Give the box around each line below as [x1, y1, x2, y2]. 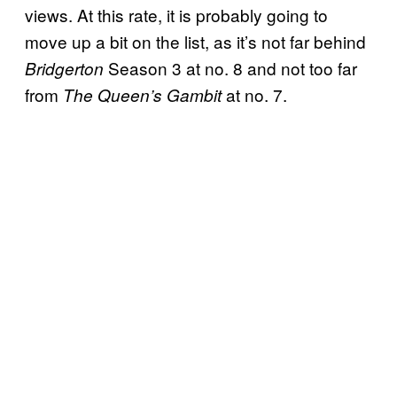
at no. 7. [222, 82, 287, 106]
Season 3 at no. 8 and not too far [104, 55, 357, 80]
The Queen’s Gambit [63, 82, 222, 106]
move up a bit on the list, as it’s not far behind [25, 28, 366, 53]
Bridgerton [25, 56, 104, 80]
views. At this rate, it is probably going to [25, 2, 328, 27]
